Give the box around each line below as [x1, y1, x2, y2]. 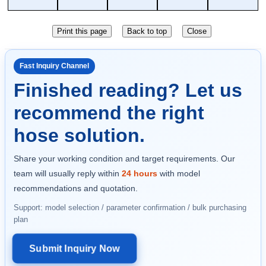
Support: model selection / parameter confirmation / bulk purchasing [14, 202, 246, 212]
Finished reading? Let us [14, 79, 242, 101]
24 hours [122, 168, 157, 178]
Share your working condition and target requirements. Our [14, 153, 235, 163]
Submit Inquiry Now [28, 243, 121, 254]
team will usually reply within [14, 168, 122, 178]
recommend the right [14, 102, 204, 123]
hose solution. [14, 124, 145, 146]
